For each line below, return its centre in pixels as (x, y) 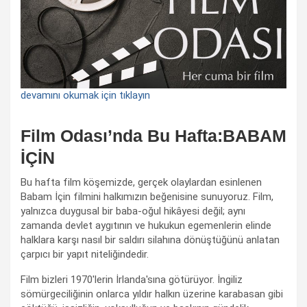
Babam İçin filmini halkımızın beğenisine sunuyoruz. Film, (147, 197)
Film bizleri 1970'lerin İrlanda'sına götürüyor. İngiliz (132, 280)
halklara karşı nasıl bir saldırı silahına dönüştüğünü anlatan (150, 240)
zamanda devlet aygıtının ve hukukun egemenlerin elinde (146, 226)
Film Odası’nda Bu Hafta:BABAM (153, 136)
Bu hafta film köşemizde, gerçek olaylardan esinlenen (141, 183)
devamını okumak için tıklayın (85, 96)
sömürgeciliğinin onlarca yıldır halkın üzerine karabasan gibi (152, 294)
